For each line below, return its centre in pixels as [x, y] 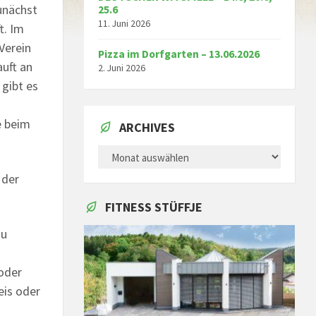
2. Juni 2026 [122, 68]
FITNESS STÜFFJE [154, 207]
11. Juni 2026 [124, 24]
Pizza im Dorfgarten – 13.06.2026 [179, 54]
